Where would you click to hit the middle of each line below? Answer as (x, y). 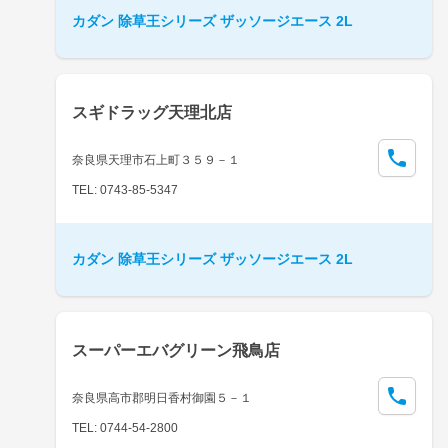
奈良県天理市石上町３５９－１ (156, 159)
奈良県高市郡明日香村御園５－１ (162, 397)
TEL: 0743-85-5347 (125, 189)
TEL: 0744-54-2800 (125, 427)
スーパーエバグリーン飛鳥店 (176, 350)
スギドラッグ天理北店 (152, 112)
